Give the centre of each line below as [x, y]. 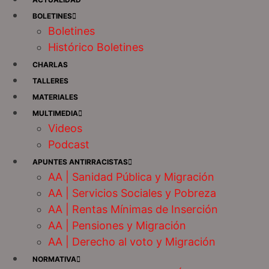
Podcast [69, 145]
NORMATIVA [54, 259]
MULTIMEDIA [55, 113]
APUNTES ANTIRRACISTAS [80, 162]
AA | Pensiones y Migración [117, 226]
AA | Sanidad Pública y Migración [131, 177]
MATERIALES [55, 97]
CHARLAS [50, 65]
